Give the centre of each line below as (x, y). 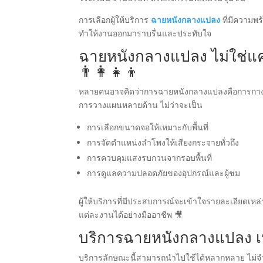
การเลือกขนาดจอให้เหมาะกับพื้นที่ (148, 127)
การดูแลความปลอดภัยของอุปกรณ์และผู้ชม (164, 173)
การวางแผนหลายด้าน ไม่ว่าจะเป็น (141, 105)
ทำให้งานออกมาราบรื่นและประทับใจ (145, 33)
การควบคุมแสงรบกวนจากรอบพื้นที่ (150, 158)
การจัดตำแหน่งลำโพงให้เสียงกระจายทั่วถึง (163, 143)
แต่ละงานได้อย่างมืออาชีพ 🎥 (131, 215)
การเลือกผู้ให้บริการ (115, 20)
